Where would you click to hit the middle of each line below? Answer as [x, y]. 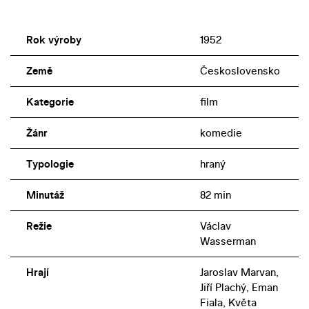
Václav [215, 226]
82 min [215, 195]
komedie [221, 132]
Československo [240, 70]
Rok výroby [53, 39]
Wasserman [228, 241]
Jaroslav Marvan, [239, 272]
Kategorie [50, 101]
